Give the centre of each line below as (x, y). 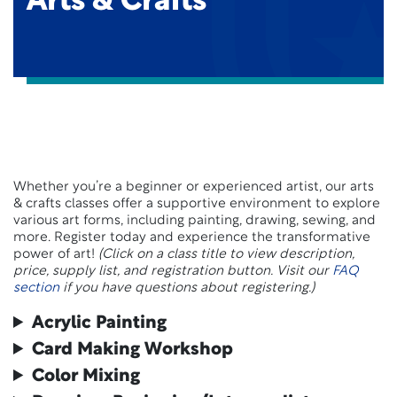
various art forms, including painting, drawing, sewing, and (195, 221)
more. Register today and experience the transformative (192, 238)
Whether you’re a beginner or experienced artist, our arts (194, 187)
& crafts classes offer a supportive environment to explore (197, 204)
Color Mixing (86, 377)
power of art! (56, 255)
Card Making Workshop (133, 350)
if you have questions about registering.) (187, 288)
